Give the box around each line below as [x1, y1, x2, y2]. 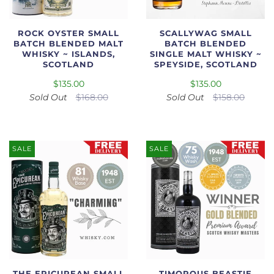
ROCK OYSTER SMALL [18, 29, 119, 39]
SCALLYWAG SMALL [159, 29, 252, 39]
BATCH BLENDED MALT [13, 39, 124, 49]
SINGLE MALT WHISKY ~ [149, 50, 262, 59]
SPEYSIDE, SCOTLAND [154, 60, 257, 70]
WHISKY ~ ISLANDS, [22, 50, 115, 59]
